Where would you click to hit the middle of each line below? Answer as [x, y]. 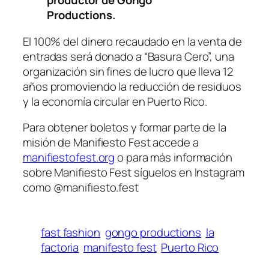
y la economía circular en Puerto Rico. [115, 101]
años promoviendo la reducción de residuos [132, 86]
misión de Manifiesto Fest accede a [111, 143]
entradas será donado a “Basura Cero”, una [128, 56]
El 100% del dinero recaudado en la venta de [132, 41]
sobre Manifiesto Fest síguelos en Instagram [134, 173]
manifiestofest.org [69, 158]
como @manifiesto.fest [82, 188]
